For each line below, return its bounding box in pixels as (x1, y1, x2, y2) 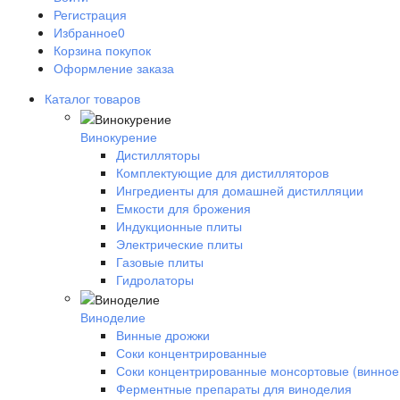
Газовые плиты (116, 252, 204, 271)
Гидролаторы (116, 270, 194, 288)
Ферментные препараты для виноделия (116, 379, 352, 397)
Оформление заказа (54, 59, 174, 78)
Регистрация (54, 5, 127, 24)
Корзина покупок (54, 41, 151, 60)
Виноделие (80, 307, 146, 326)
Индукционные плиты (116, 216, 242, 235)
